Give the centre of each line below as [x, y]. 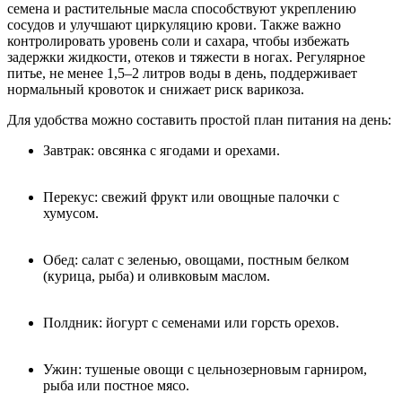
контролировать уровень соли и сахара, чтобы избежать [178, 41]
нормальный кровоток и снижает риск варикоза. [156, 90]
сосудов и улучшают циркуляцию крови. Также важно [174, 25]
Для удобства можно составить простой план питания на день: [199, 120]
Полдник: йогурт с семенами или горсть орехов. [191, 323]
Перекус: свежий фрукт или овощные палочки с [191, 197]
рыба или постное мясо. [116, 386]
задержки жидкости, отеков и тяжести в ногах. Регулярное [186, 57]
